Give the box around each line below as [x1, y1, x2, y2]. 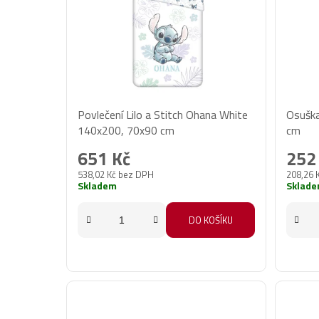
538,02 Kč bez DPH [78, 167, 155, 182]
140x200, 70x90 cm [78, 122, 175, 140]
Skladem [78, 178, 117, 194]
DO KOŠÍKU [188, 213, 233, 228]
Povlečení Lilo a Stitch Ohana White [78, 106, 249, 124]
